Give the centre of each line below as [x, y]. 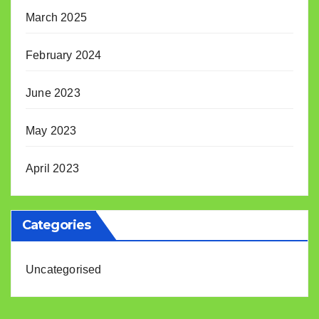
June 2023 [53, 93]
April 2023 [52, 169]
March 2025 [56, 18]
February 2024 [64, 56]
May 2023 [51, 131]
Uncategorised [64, 270]
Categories [56, 225]
